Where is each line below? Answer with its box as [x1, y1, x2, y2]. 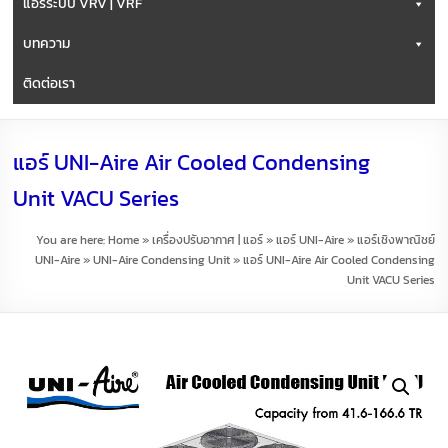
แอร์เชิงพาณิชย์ [356, 231, 435, 249]
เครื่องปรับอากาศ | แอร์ [151, 231, 263, 249]
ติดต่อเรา [23, 73, 76, 94]
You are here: [35, 231, 108, 249]
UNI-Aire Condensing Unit [92, 251, 230, 269]
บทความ [23, 33, 71, 54]
